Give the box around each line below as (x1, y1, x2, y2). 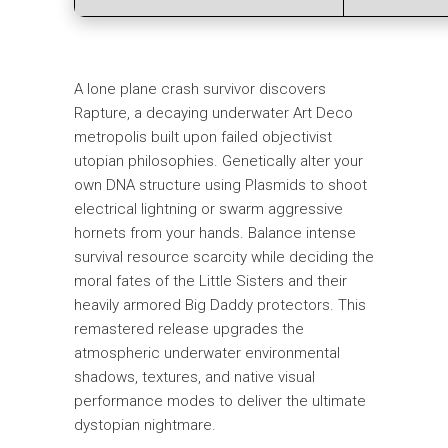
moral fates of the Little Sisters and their (74, 272, 347, 290)
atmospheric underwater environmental (74, 344, 340, 362)
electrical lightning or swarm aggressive (74, 200, 343, 218)
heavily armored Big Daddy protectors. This (74, 296, 366, 314)
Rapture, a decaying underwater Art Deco (74, 104, 353, 122)
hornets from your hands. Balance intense (74, 224, 356, 242)
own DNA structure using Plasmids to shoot (74, 176, 367, 194)
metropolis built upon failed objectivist (74, 128, 332, 146)
